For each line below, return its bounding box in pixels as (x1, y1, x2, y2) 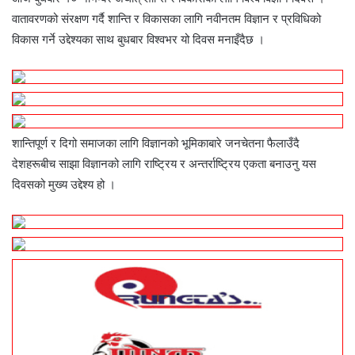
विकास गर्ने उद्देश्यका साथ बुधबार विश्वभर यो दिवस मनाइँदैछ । (12, 32, 265, 46)
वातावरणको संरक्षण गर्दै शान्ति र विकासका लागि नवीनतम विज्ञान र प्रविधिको (12, 11, 321, 25)
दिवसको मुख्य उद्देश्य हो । (12, 177, 116, 191)
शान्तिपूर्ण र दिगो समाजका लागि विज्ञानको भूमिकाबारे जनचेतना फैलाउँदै (12, 136, 300, 150)
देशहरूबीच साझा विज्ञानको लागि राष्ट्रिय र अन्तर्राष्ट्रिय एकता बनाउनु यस (12, 156, 316, 170)
